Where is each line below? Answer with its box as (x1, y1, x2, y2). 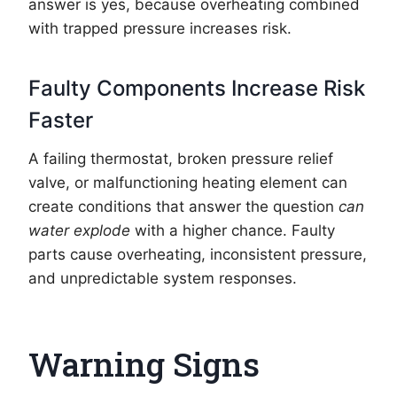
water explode (28, 221, 130, 239)
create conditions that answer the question (28, 197, 339, 215)
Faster (28, 106, 93, 133)
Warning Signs (28, 342, 260, 386)
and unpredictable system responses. (28, 269, 297, 287)
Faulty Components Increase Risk (28, 74, 365, 101)
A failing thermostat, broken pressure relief (28, 149, 333, 167)
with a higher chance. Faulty (130, 221, 335, 239)
